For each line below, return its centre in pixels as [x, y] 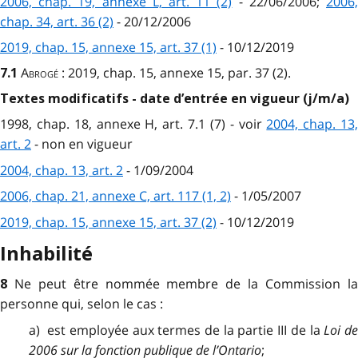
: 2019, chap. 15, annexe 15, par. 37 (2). [176, 72]
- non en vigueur [82, 144]
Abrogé [40, 72]
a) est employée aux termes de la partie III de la [176, 330]
